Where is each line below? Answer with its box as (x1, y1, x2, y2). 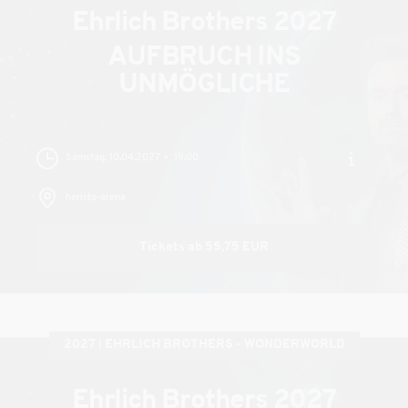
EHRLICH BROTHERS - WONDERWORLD (104, 338, 345, 352)
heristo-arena (66, 193, 126, 203)
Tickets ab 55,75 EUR (139, 240, 269, 254)
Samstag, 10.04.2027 (66, 153, 160, 163)
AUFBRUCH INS (107, 44, 301, 72)
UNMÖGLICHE (117, 71, 290, 99)
